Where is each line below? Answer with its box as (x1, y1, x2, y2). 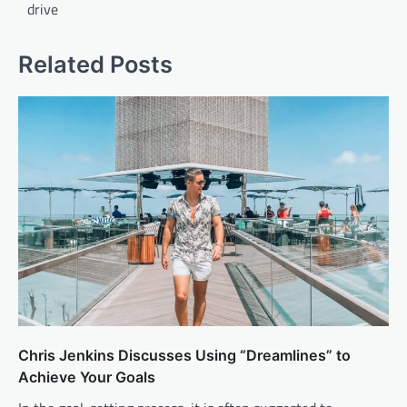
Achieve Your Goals (18, 367, 155, 386)
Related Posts (18, 49, 173, 78)
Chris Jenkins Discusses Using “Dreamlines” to (18, 345, 351, 364)
